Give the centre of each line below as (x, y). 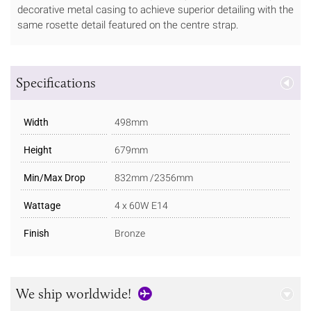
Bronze (130, 233)
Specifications (56, 82)
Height (38, 150)
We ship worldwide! (74, 293)
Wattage (42, 205)
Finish (36, 233)
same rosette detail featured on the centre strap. (128, 25)
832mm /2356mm (154, 177)
